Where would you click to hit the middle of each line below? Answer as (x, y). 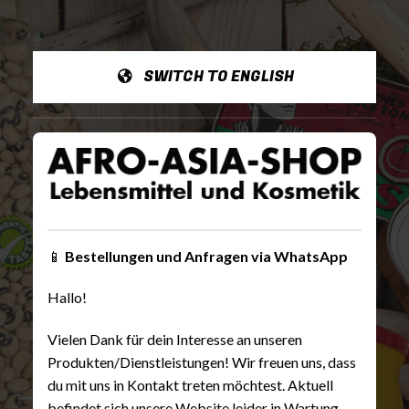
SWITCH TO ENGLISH (218, 77)
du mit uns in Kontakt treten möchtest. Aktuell (190, 385)
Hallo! (67, 298)
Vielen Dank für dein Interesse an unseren (175, 340)
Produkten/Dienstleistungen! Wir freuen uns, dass (202, 362)
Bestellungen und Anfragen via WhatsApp (206, 256)
